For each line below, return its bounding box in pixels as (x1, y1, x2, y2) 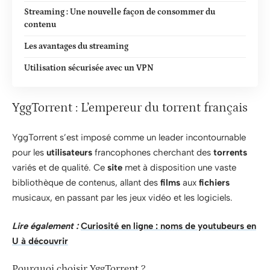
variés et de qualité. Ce (12, 162, 107, 173)
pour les (12, 146, 46, 158)
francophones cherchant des (92, 146, 213, 158)
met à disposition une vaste (122, 162, 236, 173)
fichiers (199, 177, 230, 188)
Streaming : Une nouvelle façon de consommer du (24, 7, 215, 17)
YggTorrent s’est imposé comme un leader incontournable (12, 131, 246, 143)
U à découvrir (12, 236, 68, 246)
